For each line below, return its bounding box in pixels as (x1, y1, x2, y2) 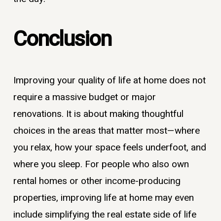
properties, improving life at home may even (13, 190, 194, 205)
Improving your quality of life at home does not (13, 73, 206, 87)
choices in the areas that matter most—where (13, 123, 200, 138)
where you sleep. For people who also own (13, 157, 189, 171)
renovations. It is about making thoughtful (13, 107, 184, 121)
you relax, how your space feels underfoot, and (13, 140, 206, 154)
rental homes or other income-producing (13, 174, 181, 188)
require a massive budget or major (13, 90, 156, 104)
